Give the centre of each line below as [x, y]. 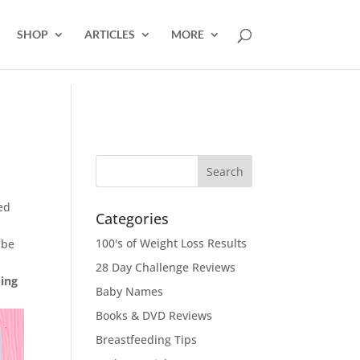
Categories [133, 219]
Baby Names [130, 291]
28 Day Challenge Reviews [166, 267]
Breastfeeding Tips [147, 340]
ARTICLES [109, 34]
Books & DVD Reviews [154, 315]
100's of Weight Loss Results [172, 243]
